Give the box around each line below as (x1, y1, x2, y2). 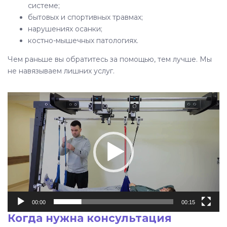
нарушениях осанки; (28, 24, 102, 34)
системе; (28, 1, 60, 11)
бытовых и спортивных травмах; (28, 13, 143, 22)
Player (7, 104, 29, 114)
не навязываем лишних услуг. (8, 66, 115, 76)
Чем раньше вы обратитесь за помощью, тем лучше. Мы (8, 55, 212, 64)
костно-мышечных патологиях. (28, 36, 138, 46)
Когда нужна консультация (8, 211, 172, 224)
